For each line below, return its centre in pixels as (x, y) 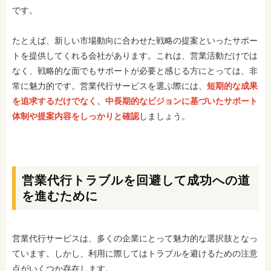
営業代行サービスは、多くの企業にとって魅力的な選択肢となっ (135, 238)
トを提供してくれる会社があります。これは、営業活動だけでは (135, 55)
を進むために (60, 196)
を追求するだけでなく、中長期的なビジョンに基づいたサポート (135, 101)
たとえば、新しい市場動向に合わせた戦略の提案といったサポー (135, 40)
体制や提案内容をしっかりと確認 (76, 116)
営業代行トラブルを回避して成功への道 (136, 180)
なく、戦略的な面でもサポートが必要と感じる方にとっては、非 (135, 70)
